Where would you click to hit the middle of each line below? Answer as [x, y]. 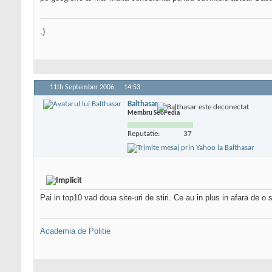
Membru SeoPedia [154, 113]
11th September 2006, [84, 88]
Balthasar [143, 104]
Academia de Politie [75, 231]
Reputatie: [144, 134]
